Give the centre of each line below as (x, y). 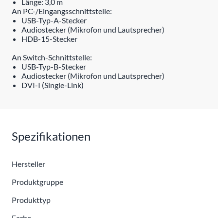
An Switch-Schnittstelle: (52, 57)
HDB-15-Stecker (49, 39)
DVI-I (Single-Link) (53, 85)
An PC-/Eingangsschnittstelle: (62, 11)
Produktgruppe (37, 182)
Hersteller (28, 164)
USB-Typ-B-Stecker (54, 66)
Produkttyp (31, 200)
